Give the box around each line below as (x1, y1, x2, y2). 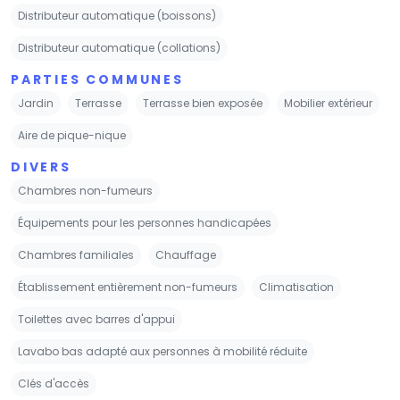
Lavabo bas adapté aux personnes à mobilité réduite (18, 343, 307, 359)
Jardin (18, 95, 54, 111)
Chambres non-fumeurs (18, 182, 153, 198)
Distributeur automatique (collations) (18, 39, 221, 55)
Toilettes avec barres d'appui (18, 311, 175, 327)
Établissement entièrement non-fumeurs (18, 279, 237, 295)
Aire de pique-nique (18, 127, 126, 143)
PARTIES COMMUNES (11, 70, 184, 88)
